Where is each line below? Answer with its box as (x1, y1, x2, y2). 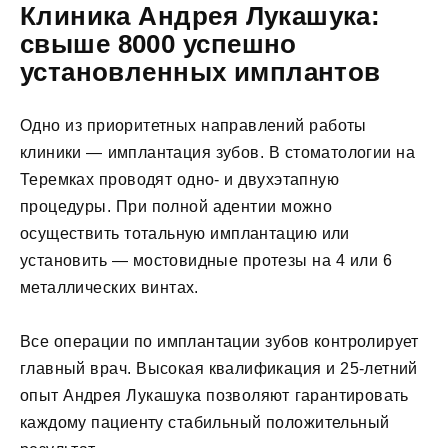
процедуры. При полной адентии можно (20, 198, 333, 215)
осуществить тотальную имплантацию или (20, 225, 350, 242)
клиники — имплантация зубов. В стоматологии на (20, 144, 416, 161)
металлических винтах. (20, 279, 199, 296)
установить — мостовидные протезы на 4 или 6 (20, 252, 393, 269)
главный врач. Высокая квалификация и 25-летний (20, 360, 418, 378)
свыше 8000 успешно (20, 30, 297, 59)
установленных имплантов (20, 58, 381, 87)
